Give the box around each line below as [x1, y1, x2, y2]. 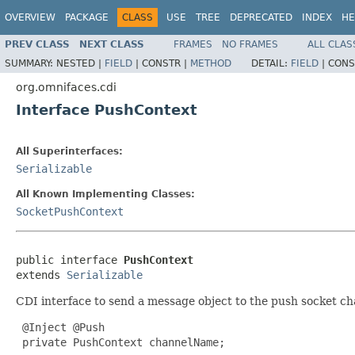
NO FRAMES [222, 38, 278, 50]
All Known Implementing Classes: [16, 188, 195, 200]
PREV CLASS [5, 38, 70, 50]
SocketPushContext [16, 204, 124, 218]
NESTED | [56, 57, 105, 69]
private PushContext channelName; [16, 335, 225, 349]
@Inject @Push [16, 320, 105, 334]
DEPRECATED [230, 12, 292, 23]
